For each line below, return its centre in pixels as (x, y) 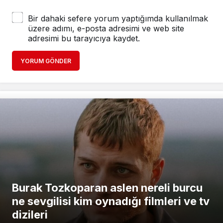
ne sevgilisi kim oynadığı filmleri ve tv (111, 201)
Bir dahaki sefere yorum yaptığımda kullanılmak (118, 18)
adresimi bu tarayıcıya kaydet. (84, 38)
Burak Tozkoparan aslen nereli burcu (107, 187)
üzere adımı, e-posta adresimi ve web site (106, 28)
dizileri (30, 214)
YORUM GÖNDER (46, 61)
